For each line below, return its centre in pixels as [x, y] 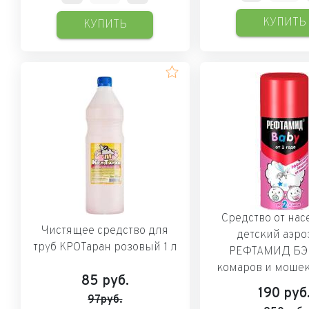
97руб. [105, 300]
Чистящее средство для [105, 231]
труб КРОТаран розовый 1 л [105, 247]
